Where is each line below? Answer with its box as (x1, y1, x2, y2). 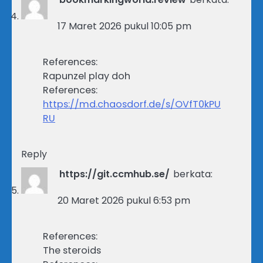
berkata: (173, 167, 213, 181)
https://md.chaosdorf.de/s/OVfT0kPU (43, 97, 221, 112)
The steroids (43, 244, 101, 258)
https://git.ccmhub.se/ (59, 167, 170, 181)
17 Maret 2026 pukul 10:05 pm (58, 19, 191, 33)
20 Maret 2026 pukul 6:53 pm (58, 194, 190, 208)
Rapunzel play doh (43, 69, 130, 83)
